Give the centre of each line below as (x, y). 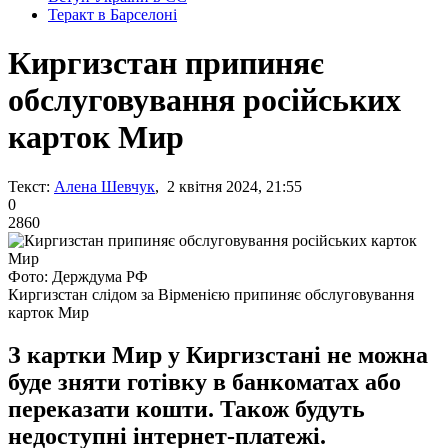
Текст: (29, 186)
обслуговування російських (204, 100)
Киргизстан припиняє (166, 63)
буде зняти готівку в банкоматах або (204, 381)
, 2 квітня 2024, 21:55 (228, 186)
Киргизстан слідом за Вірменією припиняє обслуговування (211, 294)
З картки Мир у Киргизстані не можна (218, 354)
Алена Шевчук (104, 186)
